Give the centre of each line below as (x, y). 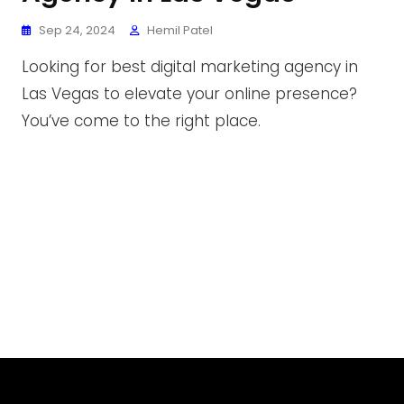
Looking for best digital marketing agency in (190, 67)
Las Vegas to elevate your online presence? (189, 94)
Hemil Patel (180, 30)
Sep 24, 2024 (77, 30)
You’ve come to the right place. (141, 121)
